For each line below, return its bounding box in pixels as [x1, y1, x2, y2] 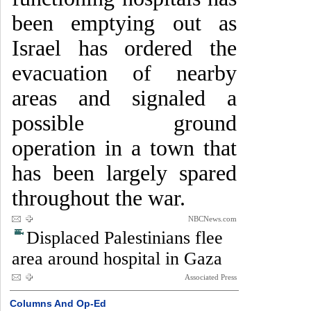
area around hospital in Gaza [12, 249, 222, 269]
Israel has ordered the [12, 36, 237, 60]
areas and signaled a [12, 86, 237, 110]
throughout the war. [12, 186, 185, 210]
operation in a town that [12, 136, 237, 160]
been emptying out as [12, 11, 237, 35]
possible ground [12, 111, 237, 135]
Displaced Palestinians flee [26, 228, 223, 248]
